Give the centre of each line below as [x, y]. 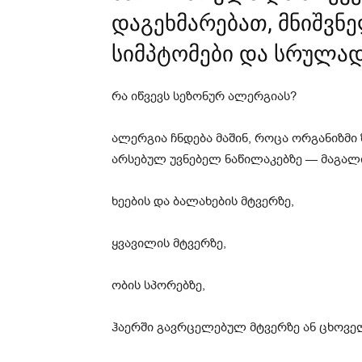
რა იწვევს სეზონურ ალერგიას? [204, 97]
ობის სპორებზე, [158, 286]
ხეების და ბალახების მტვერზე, [203, 202]
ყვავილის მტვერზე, [169, 244]
